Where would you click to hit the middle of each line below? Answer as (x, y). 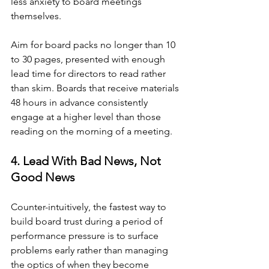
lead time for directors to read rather (89, 73)
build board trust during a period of (88, 221)
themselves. (36, 16)
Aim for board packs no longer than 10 (94, 44)
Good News (43, 177)
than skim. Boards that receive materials (96, 88)
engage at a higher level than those (87, 116)
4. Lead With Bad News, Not (87, 161)
